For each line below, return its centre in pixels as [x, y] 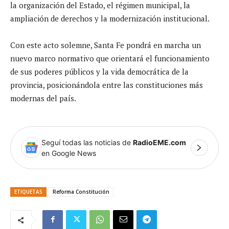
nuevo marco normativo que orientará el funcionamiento [110, 58]
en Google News [69, 153]
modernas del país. [43, 98]
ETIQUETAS [28, 191]
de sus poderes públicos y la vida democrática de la [99, 71]
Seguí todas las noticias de [87, 142]
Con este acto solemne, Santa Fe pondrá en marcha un [106, 45]
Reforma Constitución [81, 191]
